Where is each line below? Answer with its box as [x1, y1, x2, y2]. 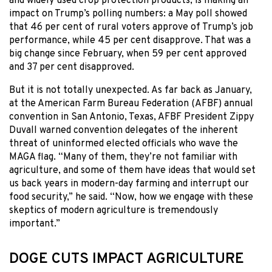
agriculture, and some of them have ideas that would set [9, 164, 256, 177]
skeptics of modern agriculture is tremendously [9, 204, 218, 217]
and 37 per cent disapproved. [9, 61, 134, 73]
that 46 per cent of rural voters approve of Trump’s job [9, 21, 253, 33]
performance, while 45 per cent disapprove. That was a [9, 34, 251, 47]
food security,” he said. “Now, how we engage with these [9, 191, 253, 203]
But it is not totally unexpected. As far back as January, [9, 84, 252, 97]
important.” [9, 217, 60, 230]
